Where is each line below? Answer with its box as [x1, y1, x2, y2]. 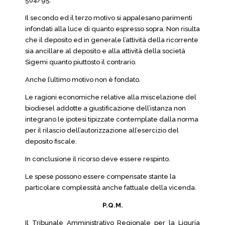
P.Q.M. [102, 201, 123, 209]
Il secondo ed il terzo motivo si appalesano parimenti [25, 14, 192, 22]
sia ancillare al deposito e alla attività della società [25, 47, 185, 55]
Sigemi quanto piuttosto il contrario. [25, 58, 137, 66]
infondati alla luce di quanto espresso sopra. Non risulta [25, 25, 200, 33]
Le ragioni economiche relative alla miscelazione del [25, 93, 196, 101]
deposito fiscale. [25, 138, 77, 145]
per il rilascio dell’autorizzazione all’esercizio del [25, 127, 179, 134]
